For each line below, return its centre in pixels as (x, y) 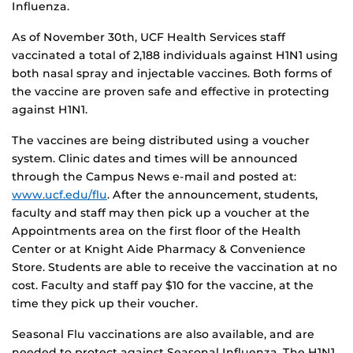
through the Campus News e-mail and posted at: (154, 177)
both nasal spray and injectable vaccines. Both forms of (172, 74)
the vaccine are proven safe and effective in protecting (171, 92)
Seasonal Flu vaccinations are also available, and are (163, 334)
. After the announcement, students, (212, 195)
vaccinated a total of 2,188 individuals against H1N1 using (175, 56)
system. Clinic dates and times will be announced (155, 159)
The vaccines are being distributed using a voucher (161, 141)
